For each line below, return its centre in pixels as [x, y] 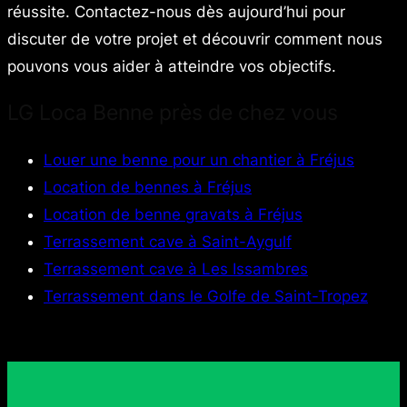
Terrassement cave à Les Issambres [176, 269]
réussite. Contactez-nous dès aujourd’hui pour [176, 11]
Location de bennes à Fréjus [148, 188]
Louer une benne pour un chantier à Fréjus [199, 160]
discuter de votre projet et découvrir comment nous [195, 39]
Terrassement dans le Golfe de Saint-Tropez [206, 297]
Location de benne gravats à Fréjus [173, 215]
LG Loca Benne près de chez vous [173, 112]
